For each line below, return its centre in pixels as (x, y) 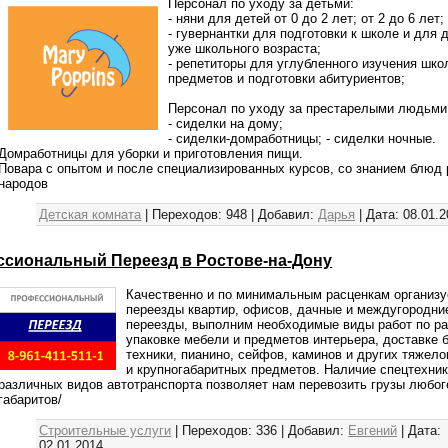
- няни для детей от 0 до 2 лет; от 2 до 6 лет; (306, 18)
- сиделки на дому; (226, 123)
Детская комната (90, 214)
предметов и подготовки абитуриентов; (287, 78)
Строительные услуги (105, 430)
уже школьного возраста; (245, 48)
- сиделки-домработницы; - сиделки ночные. (302, 138)
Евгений (373, 430)
